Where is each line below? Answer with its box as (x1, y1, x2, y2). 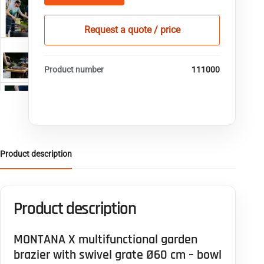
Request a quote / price (84, 24, 180, 36)
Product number (44, 65, 104, 75)
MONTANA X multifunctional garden (14, 230, 198, 248)
